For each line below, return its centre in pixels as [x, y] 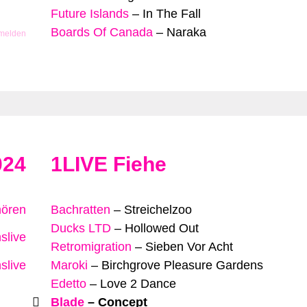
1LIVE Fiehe [109, 164]
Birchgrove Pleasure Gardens [182, 265]
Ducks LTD [81, 228]
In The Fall [172, 13]
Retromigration [91, 246]
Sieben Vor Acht [189, 246]
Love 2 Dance [138, 283]
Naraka [186, 32]
